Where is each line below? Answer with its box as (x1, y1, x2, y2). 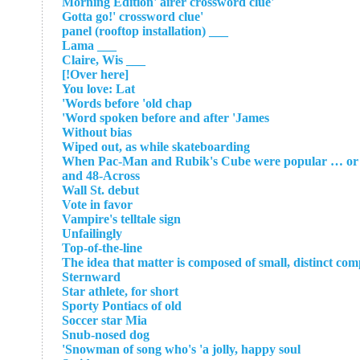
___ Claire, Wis (123, 53, 145, 67)
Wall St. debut (62, 183, 139, 197)
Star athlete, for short (62, 284, 178, 298)
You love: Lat (62, 82, 135, 96)
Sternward (62, 270, 121, 284)
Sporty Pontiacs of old (62, 299, 182, 313)
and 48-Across (62, 169, 140, 182)
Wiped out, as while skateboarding (62, 140, 250, 153)
